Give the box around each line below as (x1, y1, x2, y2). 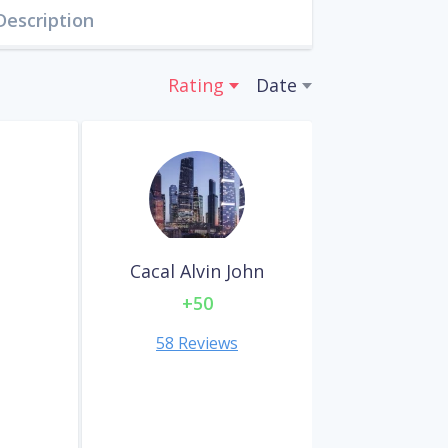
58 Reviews (156, 332, 238, 355)
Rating (168, 73, 224, 98)
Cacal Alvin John (130, 259, 264, 284)
